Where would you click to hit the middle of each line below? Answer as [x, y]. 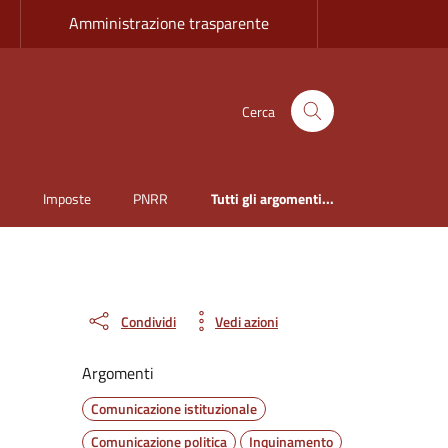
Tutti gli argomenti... [272, 199]
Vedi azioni [246, 321]
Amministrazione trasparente [169, 23]
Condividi [148, 321]
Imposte [66, 199]
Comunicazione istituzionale [174, 409]
